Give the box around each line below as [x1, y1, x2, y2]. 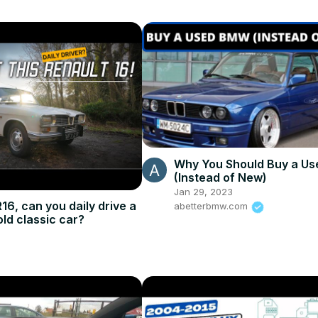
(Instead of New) [173, 170, 267, 185]
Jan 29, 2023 [173, 186, 233, 198]
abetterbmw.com [173, 200, 251, 212]
